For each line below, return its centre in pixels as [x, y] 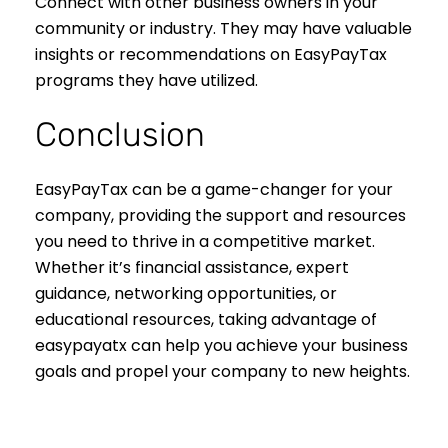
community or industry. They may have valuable [223, 29]
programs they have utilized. [146, 81]
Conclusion [120, 135]
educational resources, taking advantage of [206, 320]
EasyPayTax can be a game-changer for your [214, 190]
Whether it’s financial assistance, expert [192, 268]
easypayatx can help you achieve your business [221, 346]
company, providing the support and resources [220, 216]
